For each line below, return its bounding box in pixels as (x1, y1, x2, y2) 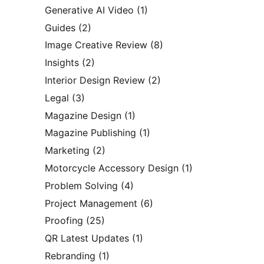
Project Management (45, 197, 137, 209)
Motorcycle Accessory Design (45, 161, 179, 174)
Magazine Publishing (45, 127, 136, 139)
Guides (45, 21, 75, 34)
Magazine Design (45, 109, 121, 121)
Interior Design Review (45, 74, 145, 86)
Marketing (45, 144, 90, 157)
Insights (45, 57, 79, 69)
